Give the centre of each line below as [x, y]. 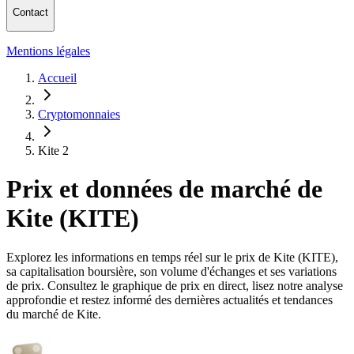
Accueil [57, 77]
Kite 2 [53, 150]
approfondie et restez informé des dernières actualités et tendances [169, 299]
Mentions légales [48, 51]
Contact [30, 13]
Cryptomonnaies [79, 114]
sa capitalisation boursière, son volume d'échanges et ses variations [171, 271]
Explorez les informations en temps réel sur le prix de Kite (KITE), [172, 257]
